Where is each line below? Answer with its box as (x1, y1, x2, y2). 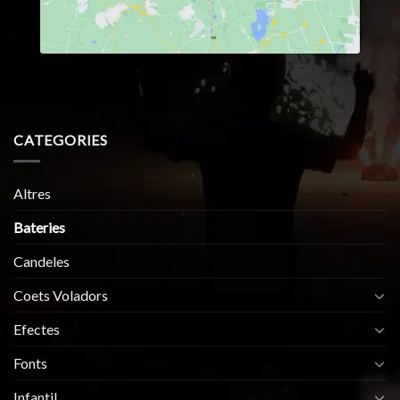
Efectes (13, 321, 60, 338)
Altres (13, 185, 51, 203)
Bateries (13, 219, 65, 237)
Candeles (13, 253, 70, 271)
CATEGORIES (13, 130, 108, 148)
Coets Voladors (13, 287, 108, 304)
